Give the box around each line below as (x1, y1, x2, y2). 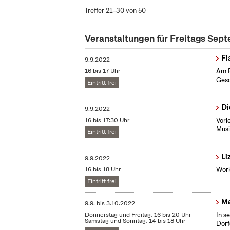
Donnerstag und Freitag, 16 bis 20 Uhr (85, 210, 191, 219)
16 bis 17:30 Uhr (85, 116, 130, 125)
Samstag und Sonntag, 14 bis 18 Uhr (85, 217, 186, 225)
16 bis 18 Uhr (85, 165, 121, 174)
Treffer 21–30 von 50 (85, 6, 146, 15)
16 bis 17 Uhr (85, 67, 121, 75)
